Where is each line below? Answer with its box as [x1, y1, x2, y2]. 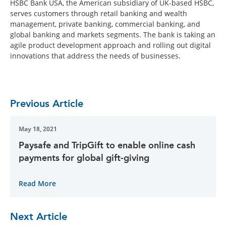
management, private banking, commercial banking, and [10, 19, 200, 29]
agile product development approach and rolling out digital [10, 40, 211, 50]
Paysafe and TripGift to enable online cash [19, 139, 195, 151]
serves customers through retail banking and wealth [10, 8, 187, 18]
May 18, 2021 [19, 124, 57, 133]
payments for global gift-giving [19, 152, 149, 163]
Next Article [10, 210, 67, 222]
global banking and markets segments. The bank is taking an [10, 29, 215, 39]
